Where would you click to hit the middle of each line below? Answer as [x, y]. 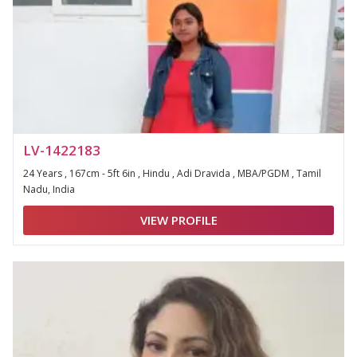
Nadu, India [49, 189]
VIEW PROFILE [178, 220]
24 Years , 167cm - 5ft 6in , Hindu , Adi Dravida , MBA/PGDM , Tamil [172, 173]
